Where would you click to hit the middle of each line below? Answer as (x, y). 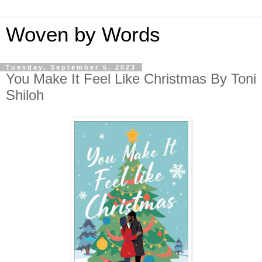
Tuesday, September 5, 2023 (71, 67)
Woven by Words (83, 35)
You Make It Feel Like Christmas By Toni (131, 79)
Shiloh (25, 95)
